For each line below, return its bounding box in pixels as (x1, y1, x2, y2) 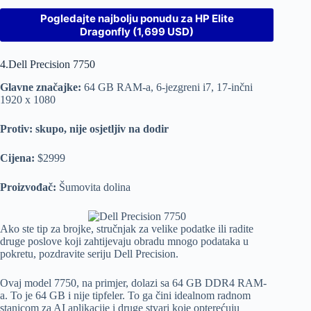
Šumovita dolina (56, 180, 131, 193)
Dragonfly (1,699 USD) (80, 24, 194, 38)
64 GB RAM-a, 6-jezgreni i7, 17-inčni (81, 81, 253, 93)
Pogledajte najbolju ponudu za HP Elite (40, 11, 234, 25)
